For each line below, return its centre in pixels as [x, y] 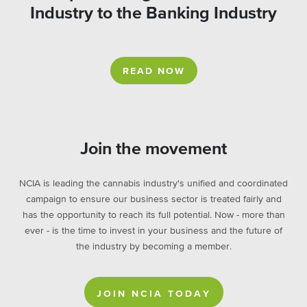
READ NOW [153, 71]
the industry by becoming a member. [153, 247]
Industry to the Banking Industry [153, 13]
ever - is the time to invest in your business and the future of [153, 231]
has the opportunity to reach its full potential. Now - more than [153, 215]
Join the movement [153, 149]
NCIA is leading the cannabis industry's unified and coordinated [153, 184]
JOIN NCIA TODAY [153, 294]
